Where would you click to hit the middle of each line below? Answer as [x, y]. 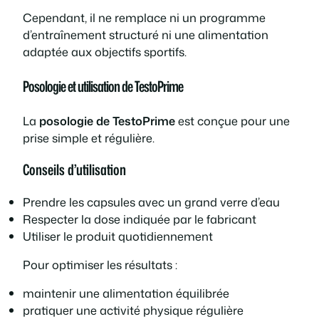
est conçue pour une [232, 121]
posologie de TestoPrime [107, 121]
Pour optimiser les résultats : [100, 264]
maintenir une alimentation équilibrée [126, 293]
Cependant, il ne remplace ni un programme [144, 18]
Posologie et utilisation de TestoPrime [103, 87]
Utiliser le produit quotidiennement [118, 236]
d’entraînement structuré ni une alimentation [146, 35]
